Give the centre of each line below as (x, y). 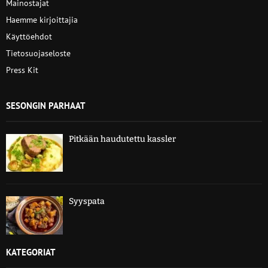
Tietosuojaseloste (38, 53)
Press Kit (22, 70)
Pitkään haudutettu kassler (122, 139)
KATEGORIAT (31, 252)
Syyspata (87, 202)
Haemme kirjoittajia (42, 20)
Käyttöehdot (29, 36)
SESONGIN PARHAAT (46, 106)
